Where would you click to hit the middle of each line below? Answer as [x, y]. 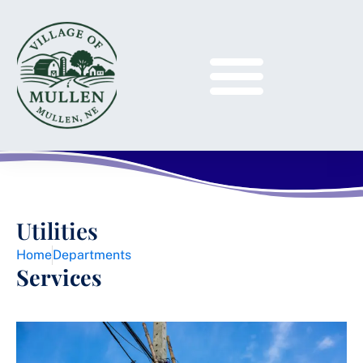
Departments [92, 255]
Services [59, 277]
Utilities [57, 231]
